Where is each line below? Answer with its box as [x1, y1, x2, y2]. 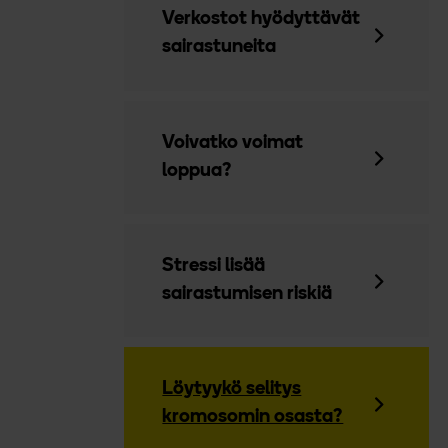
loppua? [162, 161, 233, 181]
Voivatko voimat [162, 133, 304, 153]
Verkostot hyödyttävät [162, 10, 361, 30]
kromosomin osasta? [162, 407, 344, 427]
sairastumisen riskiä [162, 284, 333, 304]
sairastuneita [162, 38, 277, 58]
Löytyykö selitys [162, 379, 302, 399]
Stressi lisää [162, 256, 266, 276]
